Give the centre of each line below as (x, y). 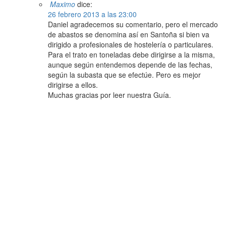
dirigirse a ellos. (73, 85)
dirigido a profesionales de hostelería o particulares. (131, 45)
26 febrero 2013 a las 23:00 (92, 14)
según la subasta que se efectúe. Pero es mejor (124, 75)
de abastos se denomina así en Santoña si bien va (129, 35)
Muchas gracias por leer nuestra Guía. (109, 95)
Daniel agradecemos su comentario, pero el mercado (133, 24)
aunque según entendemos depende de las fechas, (130, 65)
